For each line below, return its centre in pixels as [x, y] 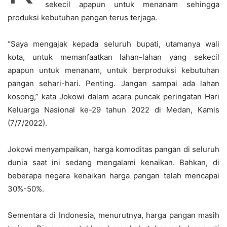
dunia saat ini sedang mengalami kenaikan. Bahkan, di [113, 163]
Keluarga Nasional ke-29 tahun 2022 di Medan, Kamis [113, 110]
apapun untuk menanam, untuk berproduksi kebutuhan [113, 70]
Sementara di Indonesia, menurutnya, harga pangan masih [113, 215]
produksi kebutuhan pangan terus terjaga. [82, 18]
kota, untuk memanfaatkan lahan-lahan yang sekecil [113, 57]
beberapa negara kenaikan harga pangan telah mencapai [113, 176]
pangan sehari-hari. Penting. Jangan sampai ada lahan [113, 84]
